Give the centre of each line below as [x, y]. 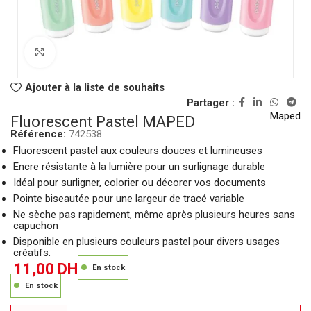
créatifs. [32, 253]
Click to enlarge [91, 52]
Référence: [40, 134]
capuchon [36, 226]
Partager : [210, 102]
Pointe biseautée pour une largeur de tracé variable [129, 199]
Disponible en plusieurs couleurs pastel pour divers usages [146, 242]
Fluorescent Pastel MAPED [103, 122]
